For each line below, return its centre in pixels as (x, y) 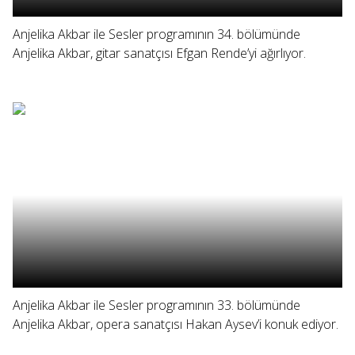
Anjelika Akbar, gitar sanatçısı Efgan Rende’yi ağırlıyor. (159, 53)
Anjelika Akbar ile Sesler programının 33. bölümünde (157, 305)
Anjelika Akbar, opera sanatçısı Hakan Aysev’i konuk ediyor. (176, 324)
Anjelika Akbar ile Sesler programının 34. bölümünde (157, 34)
